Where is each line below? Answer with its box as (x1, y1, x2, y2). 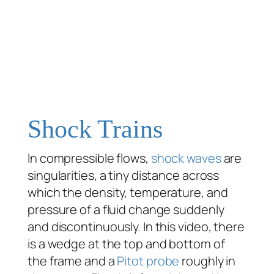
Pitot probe (117, 252, 180, 269)
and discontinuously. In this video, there (28, 218, 245, 235)
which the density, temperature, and (28, 183, 228, 201)
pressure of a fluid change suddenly (28, 201, 224, 218)
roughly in (179, 252, 236, 269)
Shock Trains (28, 114, 163, 143)
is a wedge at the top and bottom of (28, 235, 225, 252)
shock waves (150, 149, 221, 166)
